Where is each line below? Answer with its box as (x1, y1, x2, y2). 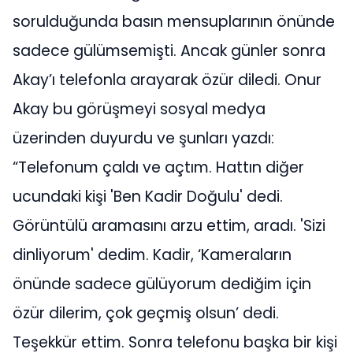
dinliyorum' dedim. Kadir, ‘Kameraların (13, 244, 292, 266)
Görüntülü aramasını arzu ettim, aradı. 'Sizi (13, 215, 325, 237)
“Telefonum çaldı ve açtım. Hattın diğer (13, 157, 304, 179)
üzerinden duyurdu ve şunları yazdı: (13, 128, 274, 150)
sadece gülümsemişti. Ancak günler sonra (13, 40, 325, 62)
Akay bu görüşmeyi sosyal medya (13, 98, 266, 121)
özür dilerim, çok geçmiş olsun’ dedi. (13, 303, 279, 325)
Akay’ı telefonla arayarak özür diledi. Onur (13, 69, 321, 91)
